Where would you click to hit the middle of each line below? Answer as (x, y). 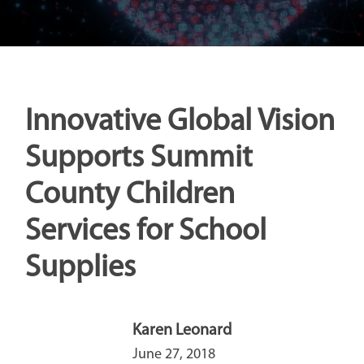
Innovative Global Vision (180, 122)
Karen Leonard (182, 330)
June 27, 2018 (173, 354)
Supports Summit (139, 158)
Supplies (80, 268)
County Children (130, 195)
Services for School (145, 232)
